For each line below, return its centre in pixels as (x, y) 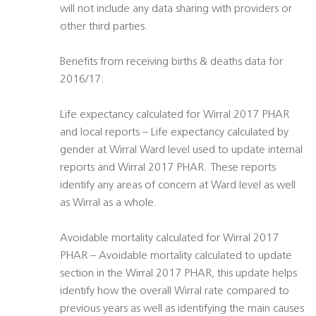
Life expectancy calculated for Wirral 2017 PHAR (175, 115)
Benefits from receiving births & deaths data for (171, 62)
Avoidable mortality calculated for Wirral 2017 (169, 239)
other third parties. (104, 27)
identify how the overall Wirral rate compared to (175, 292)
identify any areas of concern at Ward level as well (178, 186)
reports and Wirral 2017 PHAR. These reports (168, 168)
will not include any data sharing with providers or (176, 10)
